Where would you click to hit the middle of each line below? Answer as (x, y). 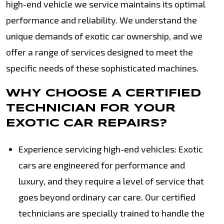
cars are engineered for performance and (102, 165)
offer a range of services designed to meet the (99, 52)
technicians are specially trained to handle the (111, 213)
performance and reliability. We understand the (101, 20)
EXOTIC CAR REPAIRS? (86, 123)
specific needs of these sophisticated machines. (102, 68)
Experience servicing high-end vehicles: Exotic (111, 149)
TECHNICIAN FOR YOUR (91, 108)
